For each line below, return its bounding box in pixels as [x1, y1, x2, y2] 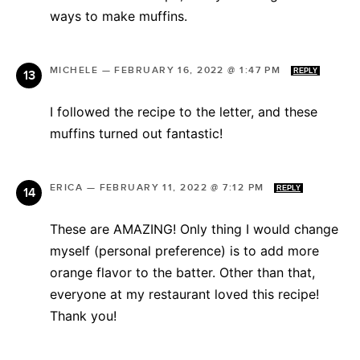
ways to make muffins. [50, 7, 187, 24]
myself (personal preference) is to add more [50, 242, 319, 259]
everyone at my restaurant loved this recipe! [50, 285, 319, 302]
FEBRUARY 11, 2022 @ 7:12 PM [99, 181, 268, 194]
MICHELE [50, 63, 99, 76]
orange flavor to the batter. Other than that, [50, 264, 315, 280]
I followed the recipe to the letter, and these [50, 103, 317, 120]
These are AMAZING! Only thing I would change [50, 220, 338, 237]
